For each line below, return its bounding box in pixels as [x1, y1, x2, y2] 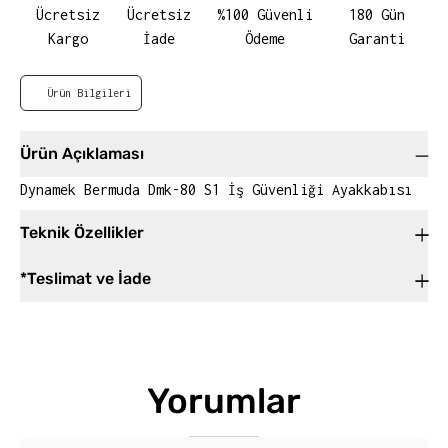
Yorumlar [147, 379, 301, 422]
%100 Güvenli [216, 5, 313, 23]
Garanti [349, 29, 406, 47]
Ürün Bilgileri [47, 86, 131, 99]
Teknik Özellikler [20, 222, 144, 242]
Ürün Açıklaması [20, 143, 144, 163]
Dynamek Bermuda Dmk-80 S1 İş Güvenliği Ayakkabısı [20, 180, 412, 198]
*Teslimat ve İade [20, 268, 151, 288]
